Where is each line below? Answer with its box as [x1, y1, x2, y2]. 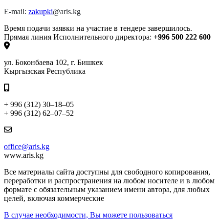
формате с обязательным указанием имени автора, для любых [4, 185, 210, 194]
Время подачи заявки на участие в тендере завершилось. [4, 24, 192, 33]
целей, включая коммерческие [4, 194, 104, 203]
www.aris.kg [4, 151, 44, 160]
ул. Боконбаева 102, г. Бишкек [4, 58, 103, 67]
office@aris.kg [4, 142, 49, 151]
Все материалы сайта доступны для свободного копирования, [4, 168, 210, 176]
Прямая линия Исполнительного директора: [4, 33, 153, 42]
